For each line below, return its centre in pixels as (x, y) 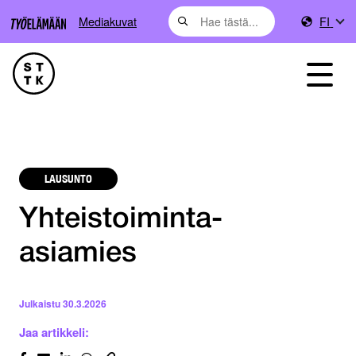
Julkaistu (40, 304)
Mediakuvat (108, 21)
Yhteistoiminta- (121, 220)
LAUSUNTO (68, 178)
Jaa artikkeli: (54, 333)
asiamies (78, 254)
